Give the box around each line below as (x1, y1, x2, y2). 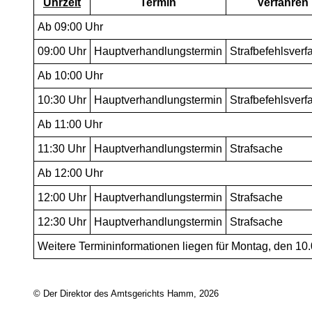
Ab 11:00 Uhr (38, 118, 102, 130)
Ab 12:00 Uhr (38, 167, 103, 179)
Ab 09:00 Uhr (38, 21, 103, 33)
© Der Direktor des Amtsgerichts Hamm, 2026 (33, 288, 219, 299)
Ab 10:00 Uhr (38, 70, 103, 81)
